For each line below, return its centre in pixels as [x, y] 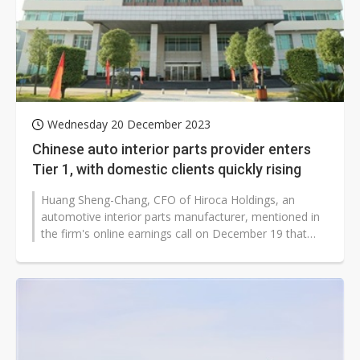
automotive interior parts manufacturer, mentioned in [180, 217]
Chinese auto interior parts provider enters [172, 149]
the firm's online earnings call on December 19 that [174, 234]
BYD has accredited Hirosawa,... [123, 251]
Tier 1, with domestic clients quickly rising [167, 170]
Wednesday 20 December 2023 [129, 125]
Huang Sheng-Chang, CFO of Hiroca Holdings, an [168, 200]
